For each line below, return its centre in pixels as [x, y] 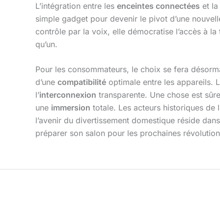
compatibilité [82, 82]
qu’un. [46, 44]
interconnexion [68, 95]
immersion [71, 108]
